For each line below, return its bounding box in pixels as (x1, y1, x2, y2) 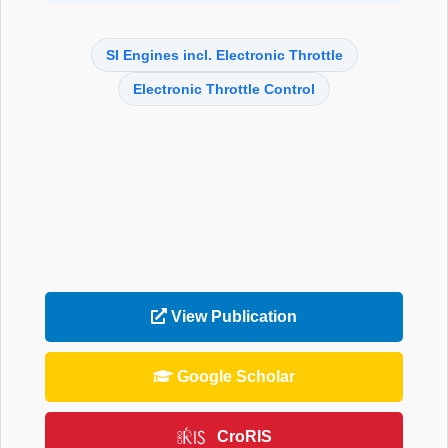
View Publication (167, 307, 297, 325)
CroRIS (216, 427, 272, 445)
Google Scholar (173, 367, 295, 385)
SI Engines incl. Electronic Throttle (105, 47, 343, 63)
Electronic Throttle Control (133, 81, 315, 97)
